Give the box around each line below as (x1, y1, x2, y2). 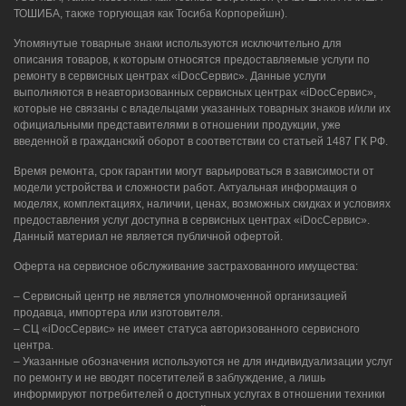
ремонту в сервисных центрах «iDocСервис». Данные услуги (14, 69, 326, 82)
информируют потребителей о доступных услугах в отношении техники (14, 387, 385, 401)
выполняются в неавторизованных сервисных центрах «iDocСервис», (14, 85, 376, 99)
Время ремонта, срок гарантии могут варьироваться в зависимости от (14, 164, 374, 178)
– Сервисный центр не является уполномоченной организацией (14, 289, 347, 303)
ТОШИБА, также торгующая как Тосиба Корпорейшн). (14, 6, 287, 20)
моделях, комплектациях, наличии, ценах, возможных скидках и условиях (14, 197, 391, 210)
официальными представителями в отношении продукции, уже (14, 118, 341, 131)
